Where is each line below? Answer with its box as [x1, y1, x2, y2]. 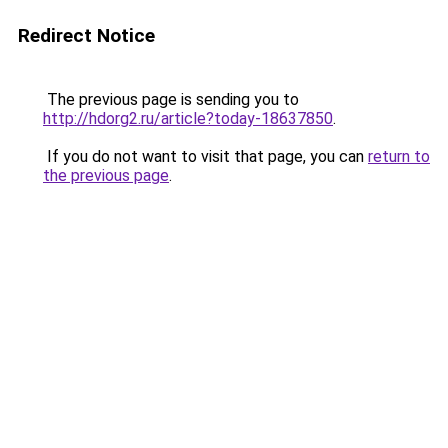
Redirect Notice [18, 24, 155, 47]
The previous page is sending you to [43, 90, 299, 109]
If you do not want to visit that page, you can [43, 147, 368, 166]
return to [368, 147, 430, 166]
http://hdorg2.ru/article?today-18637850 [43, 109, 333, 128]
